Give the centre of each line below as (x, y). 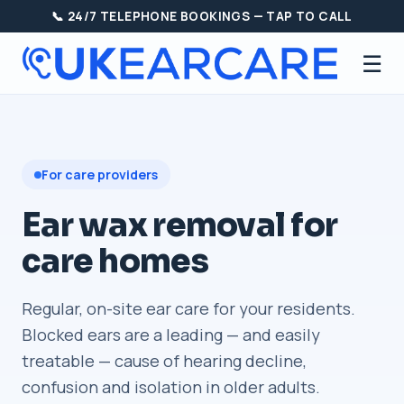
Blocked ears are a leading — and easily (171, 335)
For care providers (100, 174)
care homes (115, 261)
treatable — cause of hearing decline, (164, 361)
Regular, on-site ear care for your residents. (188, 308)
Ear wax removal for (180, 225)
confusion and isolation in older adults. (171, 387)
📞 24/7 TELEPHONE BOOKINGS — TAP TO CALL (202, 16)
